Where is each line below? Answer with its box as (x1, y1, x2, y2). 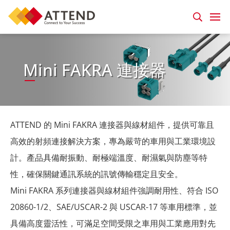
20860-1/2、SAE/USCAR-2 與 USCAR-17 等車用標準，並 (10, 201, 217, 213)
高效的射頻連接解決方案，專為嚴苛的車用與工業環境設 (10, 136, 216, 147)
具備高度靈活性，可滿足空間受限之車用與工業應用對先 (10, 218, 216, 229)
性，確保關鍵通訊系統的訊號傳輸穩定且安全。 (10, 168, 183, 180)
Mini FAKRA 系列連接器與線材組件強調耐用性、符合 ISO (10, 185, 218, 196)
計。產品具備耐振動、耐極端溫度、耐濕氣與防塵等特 (10, 152, 207, 163)
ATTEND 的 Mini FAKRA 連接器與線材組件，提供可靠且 (10, 119, 214, 130)
